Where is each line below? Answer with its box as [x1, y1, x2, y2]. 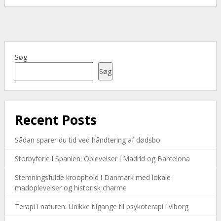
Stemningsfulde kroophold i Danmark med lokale [14, 173, 171, 183]
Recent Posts [14, 111, 97, 129]
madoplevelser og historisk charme [14, 183, 127, 193]
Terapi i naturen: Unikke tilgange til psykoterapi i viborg [14, 202, 188, 212]
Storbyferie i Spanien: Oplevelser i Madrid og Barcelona [14, 154, 190, 164]
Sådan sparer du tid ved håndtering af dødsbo [14, 135, 160, 145]
